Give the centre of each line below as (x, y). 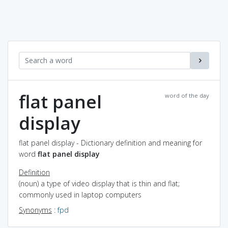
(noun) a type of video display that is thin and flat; (99, 183)
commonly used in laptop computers (80, 194)
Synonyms (35, 210)
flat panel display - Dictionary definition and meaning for (110, 142)
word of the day (187, 95)
